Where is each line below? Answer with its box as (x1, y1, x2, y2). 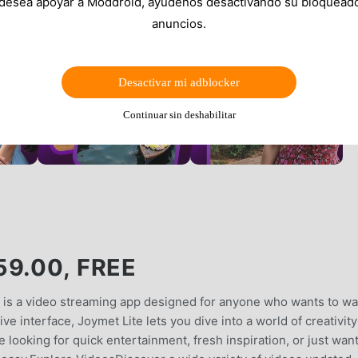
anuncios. (152, 15, 206, 31)
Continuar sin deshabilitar (122, 108, 236, 121)
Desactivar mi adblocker (118, 75, 240, 89)
